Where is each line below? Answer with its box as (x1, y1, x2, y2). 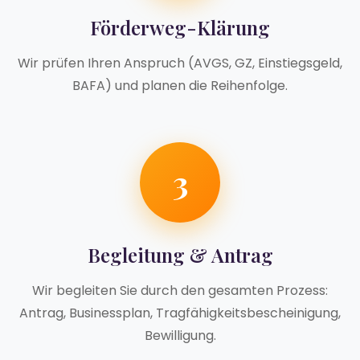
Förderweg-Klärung (90, 14, 270, 40)
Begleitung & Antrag (87, 241, 273, 268)
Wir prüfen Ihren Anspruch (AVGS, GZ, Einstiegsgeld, (18, 53, 342, 72)
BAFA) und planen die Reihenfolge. (72, 76, 288, 95)
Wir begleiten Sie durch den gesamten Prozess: (32, 280, 328, 300)
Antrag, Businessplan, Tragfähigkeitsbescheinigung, (19, 303, 341, 322)
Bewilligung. (144, 325, 216, 345)
